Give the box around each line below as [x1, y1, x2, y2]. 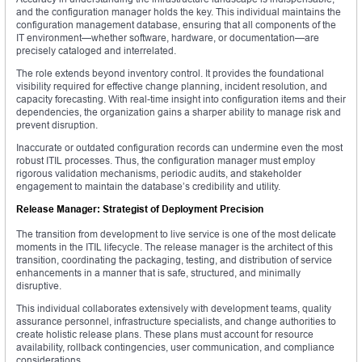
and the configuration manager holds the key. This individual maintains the [16, 6, 341, 19]
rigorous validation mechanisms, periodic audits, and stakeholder [16, 167, 301, 180]
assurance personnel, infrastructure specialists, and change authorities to [16, 315, 336, 328]
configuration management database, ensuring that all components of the [16, 19, 336, 32]
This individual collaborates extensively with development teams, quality [16, 302, 331, 315]
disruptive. [16, 280, 61, 293]
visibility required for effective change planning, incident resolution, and [16, 80, 327, 93]
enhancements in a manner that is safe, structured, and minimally [16, 267, 301, 280]
